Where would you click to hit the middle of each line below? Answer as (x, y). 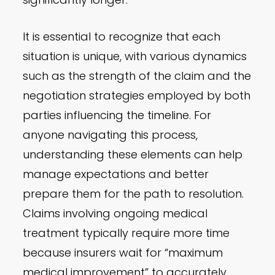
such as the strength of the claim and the (137, 76)
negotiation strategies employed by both (137, 96)
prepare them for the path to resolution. (134, 194)
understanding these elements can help (133, 155)
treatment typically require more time (126, 233)
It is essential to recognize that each (122, 37)
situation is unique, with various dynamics (135, 56)
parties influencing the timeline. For (117, 115)
